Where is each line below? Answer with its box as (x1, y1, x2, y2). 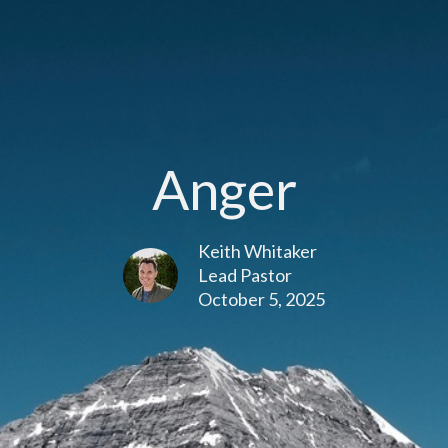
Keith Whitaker (198, 240, 317, 263)
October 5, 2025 (198, 288, 325, 311)
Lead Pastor (198, 264, 292, 287)
